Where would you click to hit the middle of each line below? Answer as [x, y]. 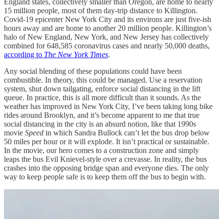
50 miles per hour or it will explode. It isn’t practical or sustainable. [107, 141]
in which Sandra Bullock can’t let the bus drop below [127, 132]
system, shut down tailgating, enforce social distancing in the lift [102, 88]
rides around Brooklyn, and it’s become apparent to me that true [102, 115]
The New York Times [76, 54]
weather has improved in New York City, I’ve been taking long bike [108, 106]
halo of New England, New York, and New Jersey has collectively [106, 37]
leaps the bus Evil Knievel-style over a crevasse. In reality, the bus [105, 159]
